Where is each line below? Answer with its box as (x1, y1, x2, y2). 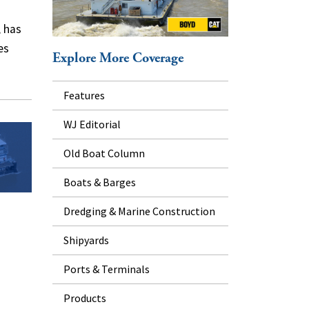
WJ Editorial (63, 117, 121, 131)
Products (63, 290, 106, 305)
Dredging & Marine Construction (63, 203, 215, 218)
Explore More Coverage (52, 49, 183, 67)
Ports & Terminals (63, 261, 150, 276)
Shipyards (63, 232, 109, 247)
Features (63, 88, 105, 102)
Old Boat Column (63, 146, 145, 160)
